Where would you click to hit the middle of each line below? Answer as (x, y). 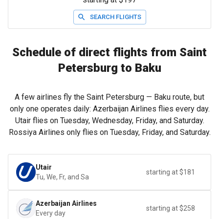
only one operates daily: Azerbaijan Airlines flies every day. (109, 109)
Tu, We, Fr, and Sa (62, 177)
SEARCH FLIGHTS (115, 17)
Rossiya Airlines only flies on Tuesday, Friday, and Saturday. (109, 132)
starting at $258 (171, 208)
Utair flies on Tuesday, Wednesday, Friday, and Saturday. (109, 120)
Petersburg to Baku (109, 68)
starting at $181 (171, 172)
